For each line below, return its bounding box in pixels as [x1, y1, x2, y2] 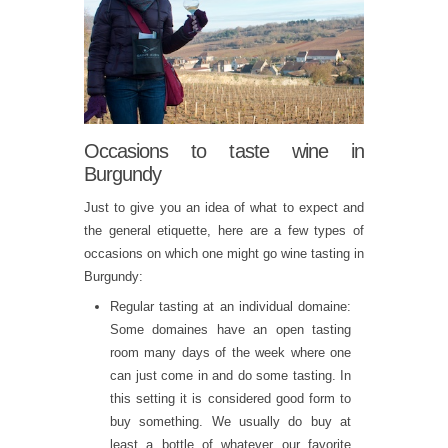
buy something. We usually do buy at [110, 413, 351, 429]
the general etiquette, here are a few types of [84, 223, 364, 239]
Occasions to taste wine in [84, 140, 364, 163]
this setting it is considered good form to [110, 390, 351, 406]
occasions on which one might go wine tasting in [84, 246, 364, 262]
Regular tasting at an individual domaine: [110, 298, 351, 314]
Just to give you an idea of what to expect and [84, 200, 364, 216]
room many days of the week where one [110, 344, 351, 360]
